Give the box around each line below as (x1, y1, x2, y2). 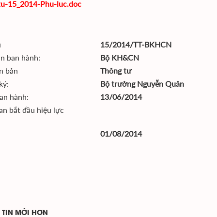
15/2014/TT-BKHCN (100, 40, 171, 49)
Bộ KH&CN (100, 53, 139, 62)
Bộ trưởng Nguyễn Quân (100, 79, 184, 88)
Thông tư (100, 66, 131, 75)
